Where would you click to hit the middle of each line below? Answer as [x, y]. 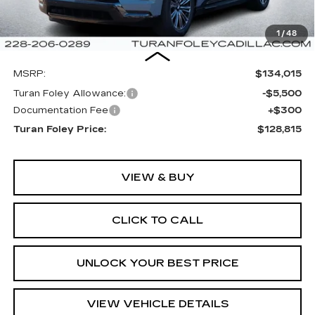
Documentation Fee [60, 111]
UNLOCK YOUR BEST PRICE [157, 263]
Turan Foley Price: [59, 130]
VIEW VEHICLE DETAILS [157, 304]
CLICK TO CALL [157, 220]
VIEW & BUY [157, 178]
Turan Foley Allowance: [69, 94]
